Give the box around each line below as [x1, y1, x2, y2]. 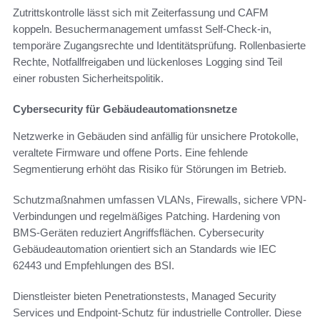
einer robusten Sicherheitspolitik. [13, 72, 164, 85]
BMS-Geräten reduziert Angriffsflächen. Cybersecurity [13, 226, 264, 239]
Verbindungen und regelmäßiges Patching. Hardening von [13, 210, 280, 223]
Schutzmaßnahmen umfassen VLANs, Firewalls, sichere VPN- [13, 194, 306, 206]
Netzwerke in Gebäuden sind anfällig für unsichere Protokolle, [13, 130, 299, 143]
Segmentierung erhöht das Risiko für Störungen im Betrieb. [13, 163, 286, 176]
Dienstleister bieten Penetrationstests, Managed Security [13, 290, 276, 303]
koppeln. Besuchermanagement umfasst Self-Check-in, [13, 23, 271, 36]
